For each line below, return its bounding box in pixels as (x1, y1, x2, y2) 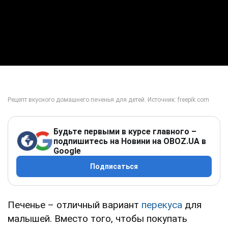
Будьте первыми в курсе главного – (53, 126, 196, 136)
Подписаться (90, 162, 138, 170)
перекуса (141, 198, 182, 211)
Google (53, 146, 81, 156)
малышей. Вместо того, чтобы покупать (8, 212, 187, 224)
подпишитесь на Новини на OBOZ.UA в (53, 136, 206, 146)
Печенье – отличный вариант (8, 198, 141, 211)
